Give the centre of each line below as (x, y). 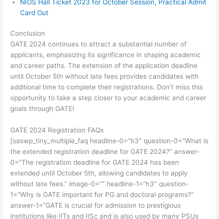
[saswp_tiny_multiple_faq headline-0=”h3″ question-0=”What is (109, 141)
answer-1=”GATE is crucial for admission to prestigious (96, 206)
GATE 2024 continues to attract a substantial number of (99, 44)
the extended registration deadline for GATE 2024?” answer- (105, 152)
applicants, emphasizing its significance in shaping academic (106, 55)
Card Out (34, 12)
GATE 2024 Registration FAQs (57, 130)
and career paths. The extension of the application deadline (104, 66)
